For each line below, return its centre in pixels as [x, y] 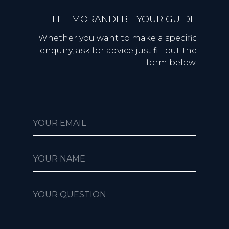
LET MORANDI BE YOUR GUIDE [124, 19]
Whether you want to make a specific [118, 38]
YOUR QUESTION [70, 194]
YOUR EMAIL [59, 123]
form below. [171, 62]
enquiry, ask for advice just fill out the [118, 50]
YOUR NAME [59, 158]
